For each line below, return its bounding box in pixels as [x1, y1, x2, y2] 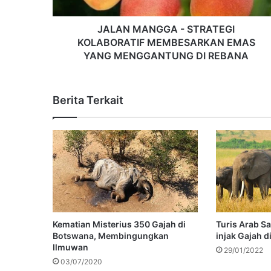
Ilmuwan [53, 241, 88, 252]
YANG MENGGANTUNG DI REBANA [83, 50, 249, 62]
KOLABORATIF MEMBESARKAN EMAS [77, 36, 255, 49]
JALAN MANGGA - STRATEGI [97, 23, 235, 36]
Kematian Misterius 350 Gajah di [53, 218, 186, 229]
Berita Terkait [53, 94, 123, 107]
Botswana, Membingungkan [53, 230, 169, 241]
